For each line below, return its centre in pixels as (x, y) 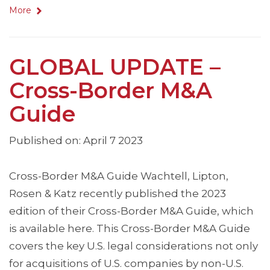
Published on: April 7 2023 (76, 141)
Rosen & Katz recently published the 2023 (118, 194)
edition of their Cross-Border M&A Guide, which (131, 211)
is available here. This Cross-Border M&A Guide (130, 229)
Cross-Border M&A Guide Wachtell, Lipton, (119, 176)
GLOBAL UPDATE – (115, 67)
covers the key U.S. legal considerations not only (133, 246)
